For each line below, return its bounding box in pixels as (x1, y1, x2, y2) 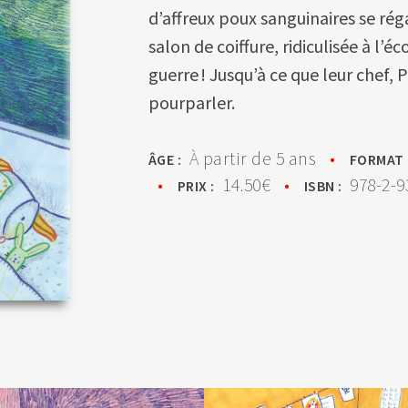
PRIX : (177, 177, 223, 195)
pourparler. (148, 91, 235, 114)
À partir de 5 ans (189, 147, 317, 169)
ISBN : (303, 177, 351, 195)
